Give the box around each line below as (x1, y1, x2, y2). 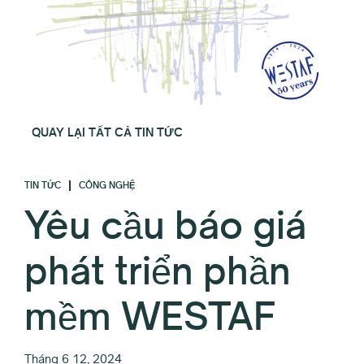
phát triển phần (24, 246, 291, 294)
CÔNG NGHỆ (78, 179, 135, 191)
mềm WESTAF (24, 292, 275, 340)
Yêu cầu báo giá (24, 201, 306, 249)
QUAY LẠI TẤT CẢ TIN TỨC (32, 123, 183, 140)
